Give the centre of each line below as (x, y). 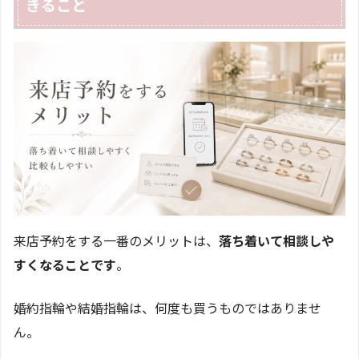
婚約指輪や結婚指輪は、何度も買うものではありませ (167, 307)
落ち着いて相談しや (276, 240)
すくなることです (65, 264)
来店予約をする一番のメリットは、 (116, 240)
